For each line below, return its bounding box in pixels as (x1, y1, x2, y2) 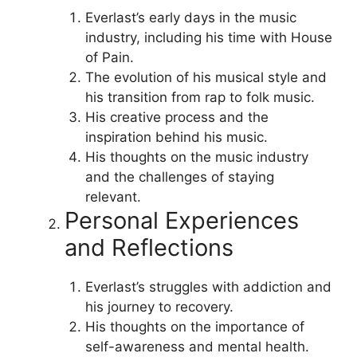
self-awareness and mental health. (84, 338, 309, 355)
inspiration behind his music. (84, 128, 268, 145)
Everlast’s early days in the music (84, 9, 296, 25)
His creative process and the (84, 108, 269, 125)
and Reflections (65, 233, 233, 261)
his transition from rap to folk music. (84, 88, 315, 105)
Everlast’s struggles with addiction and (84, 278, 331, 295)
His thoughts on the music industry (84, 148, 308, 165)
